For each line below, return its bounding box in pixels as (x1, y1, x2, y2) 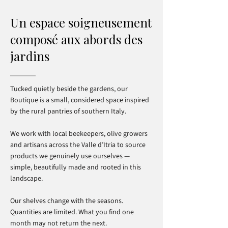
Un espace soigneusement (10, 14, 152, 31)
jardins (10, 48, 49, 64)
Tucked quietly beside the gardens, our (10, 84, 128, 94)
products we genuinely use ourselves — (10, 151, 130, 161)
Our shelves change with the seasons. (10, 196, 123, 206)
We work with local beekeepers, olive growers (10, 129, 148, 139)
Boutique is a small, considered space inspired (10, 95, 149, 105)
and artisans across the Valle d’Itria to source (10, 140, 146, 150)
